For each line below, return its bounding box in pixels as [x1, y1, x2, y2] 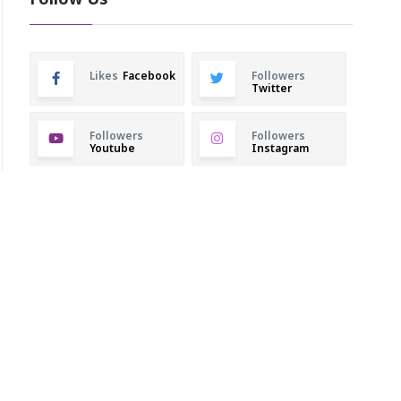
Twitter [251, 82, 292, 96]
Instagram [251, 142, 309, 156]
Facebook [123, 70, 176, 83]
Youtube [90, 142, 136, 156]
